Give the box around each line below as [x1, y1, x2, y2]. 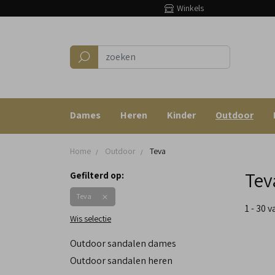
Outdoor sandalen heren [70, 254, 172, 267]
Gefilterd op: [70, 169, 124, 181]
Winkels [177, 2, 204, 14]
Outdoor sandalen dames [70, 236, 176, 250]
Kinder [167, 108, 196, 122]
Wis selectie [70, 212, 111, 224]
